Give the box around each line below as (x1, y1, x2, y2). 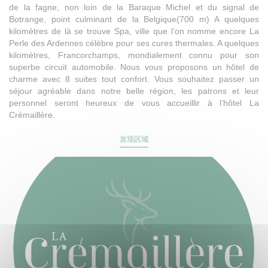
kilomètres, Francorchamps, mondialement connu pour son (9, 50, 259, 60)
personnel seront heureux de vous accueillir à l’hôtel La (9, 98, 259, 108)
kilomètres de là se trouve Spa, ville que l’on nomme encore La (9, 26, 259, 36)
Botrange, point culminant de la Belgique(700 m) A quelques (9, 14, 259, 24)
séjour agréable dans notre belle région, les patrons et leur (9, 86, 259, 96)
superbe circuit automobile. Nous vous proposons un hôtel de (9, 62, 259, 72)
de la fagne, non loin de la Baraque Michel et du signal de (9, 2, 259, 12)
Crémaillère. (9, 110, 55, 120)
